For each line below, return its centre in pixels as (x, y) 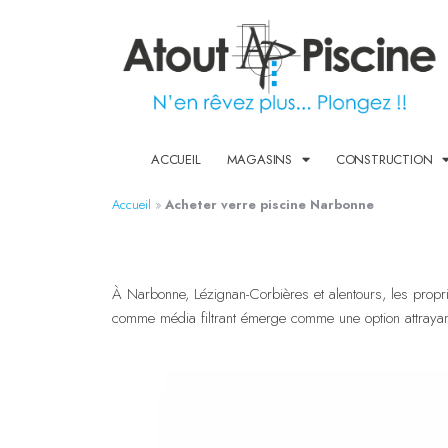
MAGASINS (259, 159)
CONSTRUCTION (384, 159)
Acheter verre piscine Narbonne (269, 204)
